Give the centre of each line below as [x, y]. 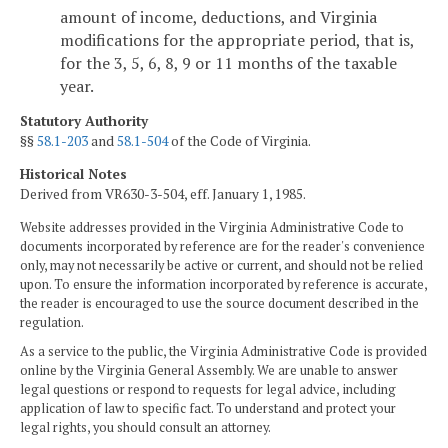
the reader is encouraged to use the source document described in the [219, 304]
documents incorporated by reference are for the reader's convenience [222, 247]
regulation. [52, 323]
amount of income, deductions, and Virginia [218, 17]
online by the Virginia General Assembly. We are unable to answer [209, 371]
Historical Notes [73, 174]
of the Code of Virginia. [239, 140]
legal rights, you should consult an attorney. [145, 428]
